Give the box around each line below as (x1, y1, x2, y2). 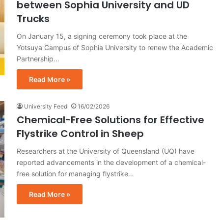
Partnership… (17, 54, 59, 63)
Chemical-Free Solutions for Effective (17, 112, 204, 127)
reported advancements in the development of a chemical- (17, 158, 206, 166)
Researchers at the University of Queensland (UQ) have (17, 146, 194, 155)
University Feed (24, 102, 67, 110)
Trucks (17, 11, 50, 26)
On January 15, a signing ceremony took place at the (17, 31, 187, 40)
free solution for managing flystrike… (17, 169, 134, 178)
